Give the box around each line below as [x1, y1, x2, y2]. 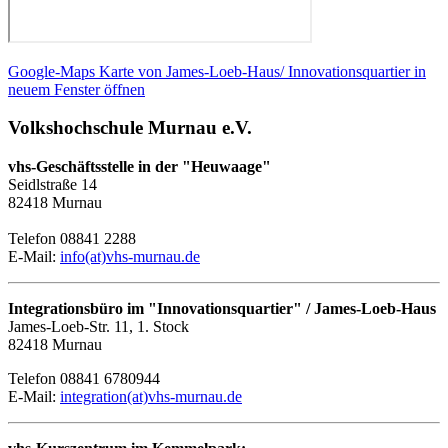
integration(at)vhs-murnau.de [60, 387, 242, 405]
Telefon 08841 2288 [8, 229, 136, 247]
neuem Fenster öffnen [8, 80, 145, 98]
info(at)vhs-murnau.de [60, 247, 200, 265]
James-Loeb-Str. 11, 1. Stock [8, 317, 189, 335]
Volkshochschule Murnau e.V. [8, 117, 252, 139]
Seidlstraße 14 [8, 175, 97, 193]
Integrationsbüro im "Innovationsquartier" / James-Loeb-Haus [8, 299, 436, 317]
